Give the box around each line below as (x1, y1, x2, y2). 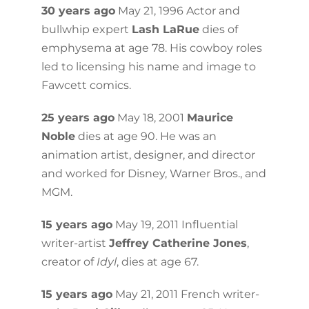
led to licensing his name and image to (41, 59, 256, 73)
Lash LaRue (131, 22, 199, 36)
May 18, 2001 (114, 110, 187, 124)
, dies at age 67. (116, 255, 199, 268)
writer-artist (41, 236, 109, 250)
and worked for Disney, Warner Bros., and (41, 166, 266, 180)
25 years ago (41, 110, 114, 124)
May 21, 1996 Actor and (114, 3, 240, 17)
